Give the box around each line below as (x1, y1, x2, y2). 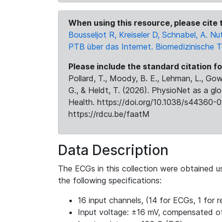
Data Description (58, 142, 168, 159)
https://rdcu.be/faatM (68, 109, 150, 119)
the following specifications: (58, 175, 162, 185)
